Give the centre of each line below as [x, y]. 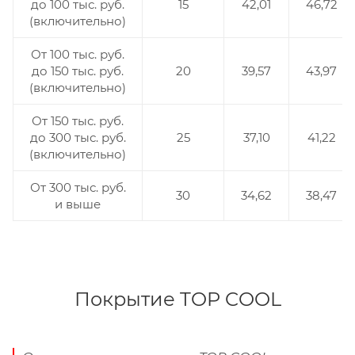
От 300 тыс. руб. [78, 187]
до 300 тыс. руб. [78, 137]
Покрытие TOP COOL [177, 299]
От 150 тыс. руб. [78, 120]
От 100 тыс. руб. [78, 54]
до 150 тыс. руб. [78, 71]
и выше [78, 204]
